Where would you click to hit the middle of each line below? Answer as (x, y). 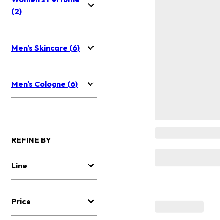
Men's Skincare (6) (45, 48)
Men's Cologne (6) (44, 84)
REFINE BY (31, 140)
